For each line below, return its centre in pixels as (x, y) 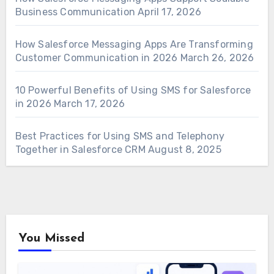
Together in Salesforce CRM (80, 149)
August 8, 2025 (185, 149)
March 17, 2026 (90, 103)
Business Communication (75, 12)
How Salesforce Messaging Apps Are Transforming (134, 44)
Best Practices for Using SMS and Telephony (120, 136)
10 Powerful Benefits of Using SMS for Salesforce (133, 90)
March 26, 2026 (217, 57)
